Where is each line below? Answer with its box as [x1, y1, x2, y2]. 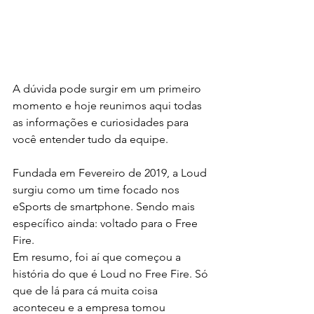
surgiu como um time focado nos [13, 182, 182, 196]
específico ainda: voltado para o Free [13, 216, 200, 230]
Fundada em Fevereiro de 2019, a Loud [13, 165, 210, 179]
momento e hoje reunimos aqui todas [13, 98, 205, 112]
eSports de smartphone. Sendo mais [13, 199, 198, 213]
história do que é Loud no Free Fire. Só [13, 266, 211, 280]
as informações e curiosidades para [13, 115, 191, 129]
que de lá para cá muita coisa [13, 283, 161, 297]
